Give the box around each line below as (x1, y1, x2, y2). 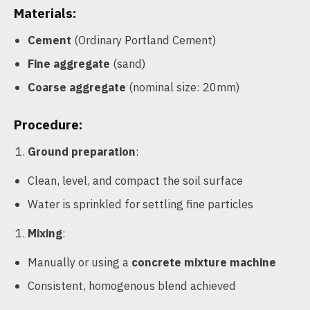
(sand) (110, 55, 146, 71)
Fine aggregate (28, 55, 110, 71)
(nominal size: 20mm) (126, 79, 240, 95)
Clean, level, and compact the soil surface (28, 172, 243, 188)
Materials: (14, 4, 76, 21)
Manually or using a (28, 254, 131, 270)
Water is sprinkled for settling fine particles (28, 196, 253, 212)
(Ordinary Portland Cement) (71, 32, 217, 48)
